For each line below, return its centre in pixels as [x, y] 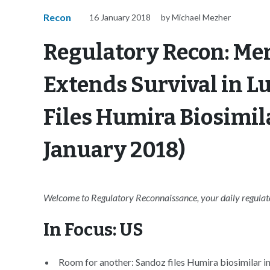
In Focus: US [93, 230]
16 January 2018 [120, 17]
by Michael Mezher [196, 17]
